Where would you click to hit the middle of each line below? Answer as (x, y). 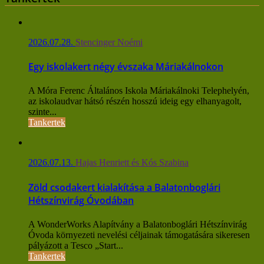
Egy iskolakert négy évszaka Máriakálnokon (126, 67)
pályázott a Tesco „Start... (76, 245)
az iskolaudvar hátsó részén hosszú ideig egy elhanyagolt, (135, 101)
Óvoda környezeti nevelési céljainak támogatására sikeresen (139, 235)
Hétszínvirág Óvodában (81, 200)
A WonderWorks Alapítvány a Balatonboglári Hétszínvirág (138, 224)
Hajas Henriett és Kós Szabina (132, 163)
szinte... (42, 112)
